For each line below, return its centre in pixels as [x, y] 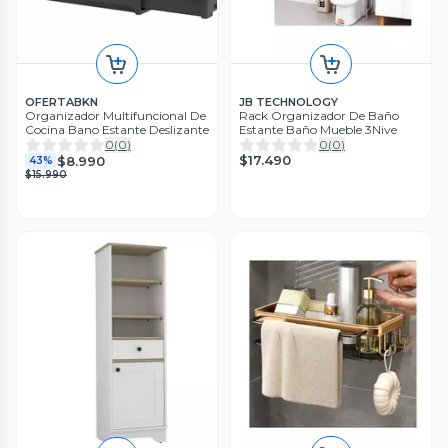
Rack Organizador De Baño [319, 116]
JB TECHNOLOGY [288, 102]
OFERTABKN [61, 102]
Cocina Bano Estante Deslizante [117, 130]
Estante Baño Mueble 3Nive [318, 130]
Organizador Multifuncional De [115, 116]
